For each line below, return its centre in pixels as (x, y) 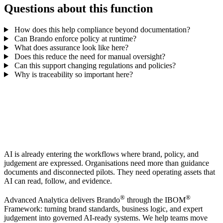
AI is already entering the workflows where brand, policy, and (101, 154)
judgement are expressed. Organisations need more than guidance (107, 163)
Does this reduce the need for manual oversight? (89, 56)
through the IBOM (155, 200)
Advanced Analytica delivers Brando (62, 200)
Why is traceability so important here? (72, 74)
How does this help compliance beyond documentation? (101, 29)
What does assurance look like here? (70, 47)
